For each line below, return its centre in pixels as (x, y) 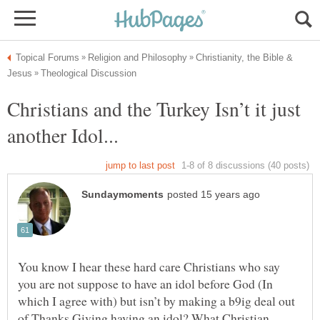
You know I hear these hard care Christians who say (149, 267)
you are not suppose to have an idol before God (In (145, 284)
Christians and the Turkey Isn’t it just (154, 109)
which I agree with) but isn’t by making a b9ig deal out (156, 301)
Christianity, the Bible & (244, 57)
